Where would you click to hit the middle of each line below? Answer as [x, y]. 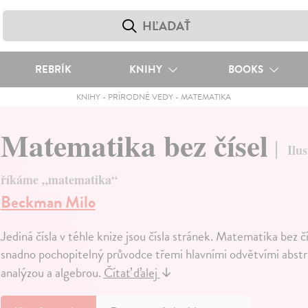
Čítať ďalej [132, 273]
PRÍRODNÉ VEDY [141, 97]
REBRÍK [53, 69]
